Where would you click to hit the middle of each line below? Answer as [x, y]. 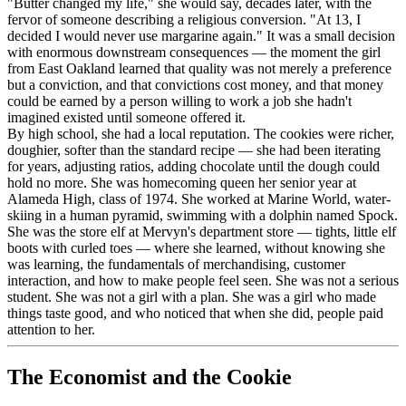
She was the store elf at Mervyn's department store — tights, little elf [202, 231]
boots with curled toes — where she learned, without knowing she [196, 247]
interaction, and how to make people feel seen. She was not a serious [203, 280]
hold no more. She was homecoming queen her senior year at [182, 182]
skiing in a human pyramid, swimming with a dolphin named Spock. [203, 215]
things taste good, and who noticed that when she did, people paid [195, 313]
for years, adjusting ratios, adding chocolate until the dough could [193, 166]
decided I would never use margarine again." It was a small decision [201, 35]
